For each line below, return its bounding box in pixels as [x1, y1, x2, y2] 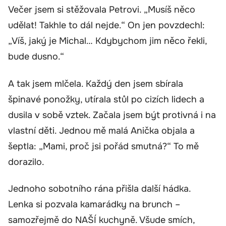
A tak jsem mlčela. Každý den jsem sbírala [8, 78, 183, 89]
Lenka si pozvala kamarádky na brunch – [8, 199, 180, 210]
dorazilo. [8, 156, 44, 167]
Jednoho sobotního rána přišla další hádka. [8, 183, 191, 195]
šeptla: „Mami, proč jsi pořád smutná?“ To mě [8, 140, 199, 152]
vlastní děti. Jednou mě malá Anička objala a [8, 125, 195, 136]
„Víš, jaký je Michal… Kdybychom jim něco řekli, [8, 35, 207, 47]
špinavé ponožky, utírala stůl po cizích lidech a [8, 93, 204, 105]
